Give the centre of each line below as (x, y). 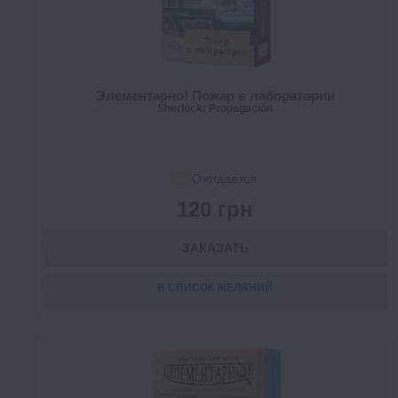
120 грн (215, 210)
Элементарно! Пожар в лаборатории (215, 96)
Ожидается (224, 179)
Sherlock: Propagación (215, 109)
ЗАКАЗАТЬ (215, 248)
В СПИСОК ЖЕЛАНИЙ (215, 288)
